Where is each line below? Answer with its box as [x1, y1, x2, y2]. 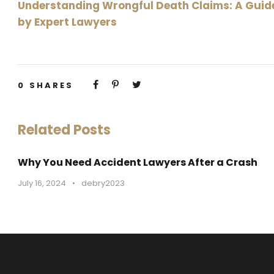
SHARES [29, 80, 73, 91]
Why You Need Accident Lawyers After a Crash [18, 155, 257, 169]
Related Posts [18, 120, 111, 139]
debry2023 [81, 177, 125, 189]
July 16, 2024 [18, 177, 66, 189]
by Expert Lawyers [18, 15, 117, 29]
